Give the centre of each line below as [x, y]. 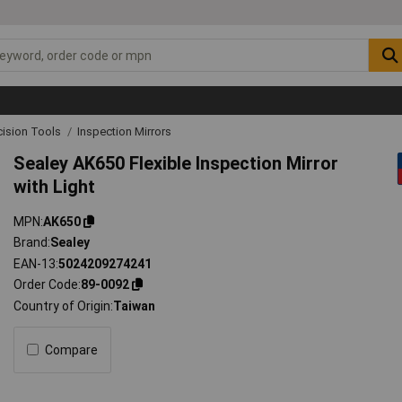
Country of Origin [62, 306]
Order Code [46, 285]
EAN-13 [35, 263]
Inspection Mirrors [124, 131]
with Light [55, 186]
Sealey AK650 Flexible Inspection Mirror [176, 163]
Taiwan [135, 306]
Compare [72, 350]
